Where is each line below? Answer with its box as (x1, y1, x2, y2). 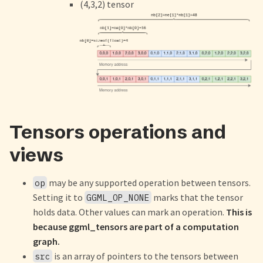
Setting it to (33, 191, 85, 203)
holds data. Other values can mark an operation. (33, 205, 226, 218)
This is (226, 205, 252, 218)
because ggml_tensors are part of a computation (33, 220, 239, 232)
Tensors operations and (9, 120, 226, 143)
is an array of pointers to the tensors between (52, 249, 239, 262)
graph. (33, 235, 60, 247)
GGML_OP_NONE (86, 191, 150, 203)
